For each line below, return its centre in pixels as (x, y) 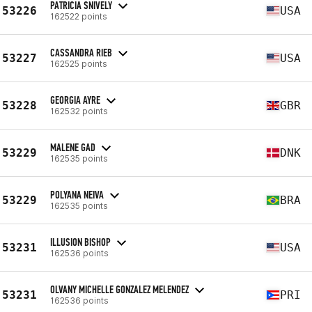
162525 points (79, 63)
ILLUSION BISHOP (80, 242)
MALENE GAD (73, 147)
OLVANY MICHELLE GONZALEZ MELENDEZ (119, 289)
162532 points (79, 111)
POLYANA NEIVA (77, 194)
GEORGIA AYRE (75, 100)
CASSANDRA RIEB (81, 52)
